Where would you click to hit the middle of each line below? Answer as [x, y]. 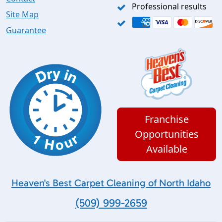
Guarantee [26, 30]
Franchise [166, 119]
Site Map [22, 15]
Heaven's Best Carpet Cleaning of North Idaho [111, 183]
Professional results [169, 7]
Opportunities [166, 134]
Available [166, 149]
